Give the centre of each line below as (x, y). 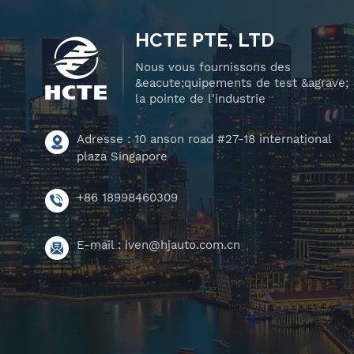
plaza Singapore (122, 157)
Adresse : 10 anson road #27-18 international (204, 139)
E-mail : (101, 245)
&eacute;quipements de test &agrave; (242, 83)
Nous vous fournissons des (213, 68)
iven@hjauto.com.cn (183, 245)
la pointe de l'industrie (200, 99)
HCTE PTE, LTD (205, 40)
